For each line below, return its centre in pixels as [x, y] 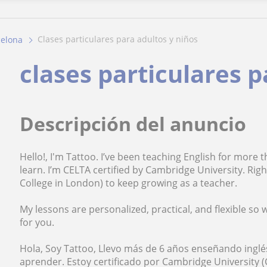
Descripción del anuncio [133, 124]
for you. [37, 223]
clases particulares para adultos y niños [120, 39]
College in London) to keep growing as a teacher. [129, 183]
